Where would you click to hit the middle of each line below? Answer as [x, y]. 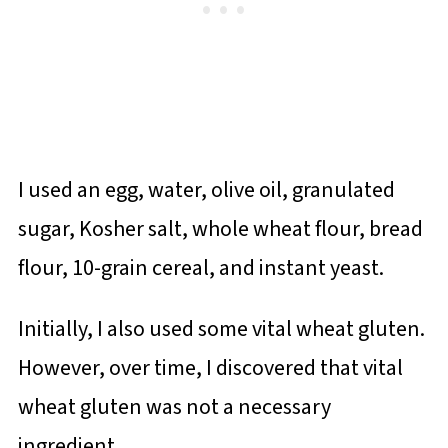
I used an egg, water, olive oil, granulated [206, 190]
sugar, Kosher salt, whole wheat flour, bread [220, 229]
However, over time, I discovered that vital [210, 368]
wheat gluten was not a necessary [174, 407]
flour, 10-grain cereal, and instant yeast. [200, 268]
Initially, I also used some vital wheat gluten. [221, 329]
